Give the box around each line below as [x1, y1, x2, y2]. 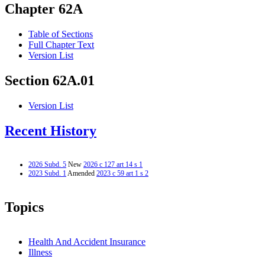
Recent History [5, 123, 96, 139]
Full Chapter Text [28, 40, 94, 50]
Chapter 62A [5, 1, 83, 17]
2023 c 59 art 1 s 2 [96, 169, 148, 177]
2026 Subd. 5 [28, 160, 66, 169]
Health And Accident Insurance [28, 236, 146, 247]
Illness [28, 247, 52, 257]
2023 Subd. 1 [28, 169, 66, 177]
